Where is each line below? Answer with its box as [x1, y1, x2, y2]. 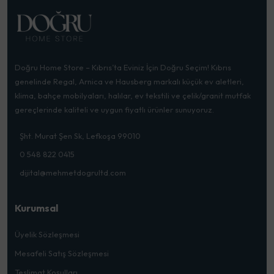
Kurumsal [15, 202, 58, 215]
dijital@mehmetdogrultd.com [20, 168, 126, 178]
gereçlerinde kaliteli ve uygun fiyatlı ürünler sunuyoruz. [15, 105, 214, 115]
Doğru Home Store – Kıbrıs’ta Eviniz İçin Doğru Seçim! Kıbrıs [15, 62, 231, 73]
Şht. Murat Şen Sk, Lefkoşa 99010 [20, 131, 141, 141]
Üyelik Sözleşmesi [15, 229, 80, 240]
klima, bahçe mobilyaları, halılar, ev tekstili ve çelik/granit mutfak [15, 91, 251, 101]
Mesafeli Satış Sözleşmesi [15, 248, 109, 259]
